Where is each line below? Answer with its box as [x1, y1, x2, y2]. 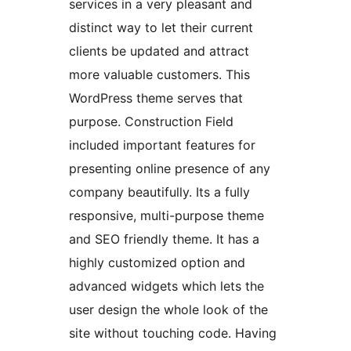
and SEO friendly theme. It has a [69, 231, 259, 248]
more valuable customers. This [69, 67, 250, 83]
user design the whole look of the [69, 302, 268, 318]
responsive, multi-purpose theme [69, 208, 264, 224]
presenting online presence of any [69, 161, 270, 177]
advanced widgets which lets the [69, 278, 264, 295]
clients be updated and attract [69, 43, 249, 60]
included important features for [69, 137, 255, 154]
